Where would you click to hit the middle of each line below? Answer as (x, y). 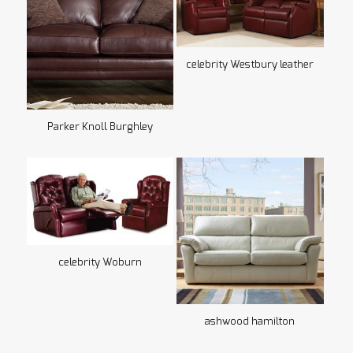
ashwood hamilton (250, 322)
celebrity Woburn (100, 263)
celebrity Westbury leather (250, 65)
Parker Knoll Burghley (100, 127)
